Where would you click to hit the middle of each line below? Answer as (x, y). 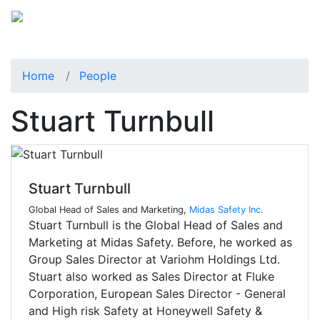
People (98, 75)
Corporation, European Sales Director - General (157, 294)
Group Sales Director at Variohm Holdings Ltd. (154, 260)
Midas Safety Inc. (226, 210)
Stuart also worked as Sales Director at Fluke (151, 277)
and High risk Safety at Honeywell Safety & (145, 311)
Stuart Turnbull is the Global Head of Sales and (156, 225)
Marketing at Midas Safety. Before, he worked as (160, 242)
